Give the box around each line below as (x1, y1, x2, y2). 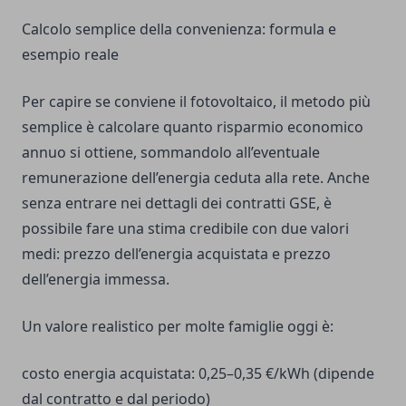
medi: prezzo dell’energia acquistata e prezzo (22, 244, 331, 265)
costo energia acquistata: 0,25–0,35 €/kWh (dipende (22, 363, 374, 384)
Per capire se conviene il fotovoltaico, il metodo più (22, 92, 371, 112)
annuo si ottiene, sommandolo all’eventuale (22, 142, 320, 163)
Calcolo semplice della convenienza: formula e (22, 19, 336, 40)
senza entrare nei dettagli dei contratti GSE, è (22, 193, 332, 214)
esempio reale (22, 44, 119, 65)
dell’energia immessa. (22, 269, 169, 290)
